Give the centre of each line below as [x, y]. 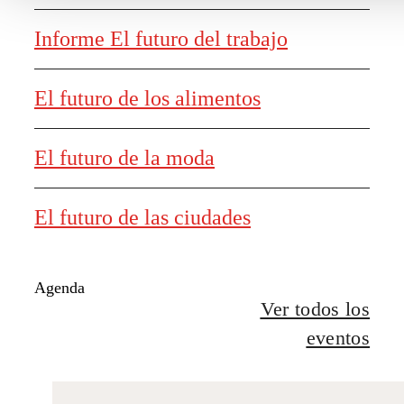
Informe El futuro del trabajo [161, 39]
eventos [338, 337]
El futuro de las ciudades [142, 218]
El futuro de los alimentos [147, 99]
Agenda [59, 287]
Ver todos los [315, 308]
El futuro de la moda [124, 158]
